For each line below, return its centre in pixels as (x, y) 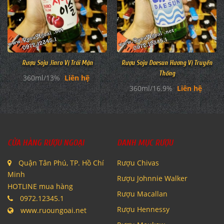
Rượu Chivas (138, 163)
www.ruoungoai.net (53, 210)
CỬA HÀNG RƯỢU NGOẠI (46, 143)
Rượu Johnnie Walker (152, 178)
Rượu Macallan (142, 194)
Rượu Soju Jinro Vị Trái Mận (57, 63)
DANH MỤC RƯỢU (145, 143)
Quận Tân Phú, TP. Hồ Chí (60, 163)
